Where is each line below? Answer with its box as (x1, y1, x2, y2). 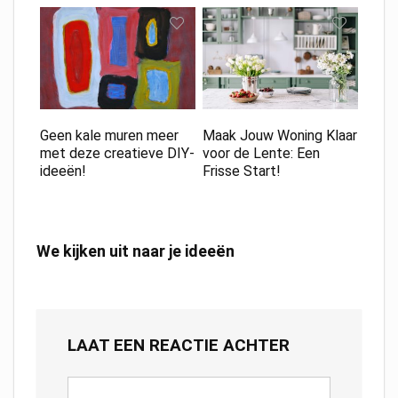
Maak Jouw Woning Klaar (202, 126, 357, 144)
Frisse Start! (202, 162, 281, 179)
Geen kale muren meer (39, 126, 179, 144)
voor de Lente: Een (202, 144, 320, 162)
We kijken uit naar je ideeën (36, 241, 235, 260)
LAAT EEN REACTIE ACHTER (68, 334, 290, 355)
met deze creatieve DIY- (39, 144, 195, 162)
